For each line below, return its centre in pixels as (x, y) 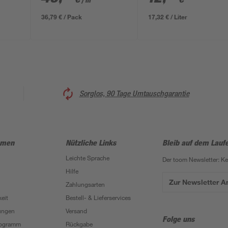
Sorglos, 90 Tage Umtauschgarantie (134, 93)
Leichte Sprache (87, 158)
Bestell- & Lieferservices (98, 197)
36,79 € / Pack (62, 17)
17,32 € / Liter (168, 17)
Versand (76, 211)
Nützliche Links (91, 142)
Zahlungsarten (85, 184)
